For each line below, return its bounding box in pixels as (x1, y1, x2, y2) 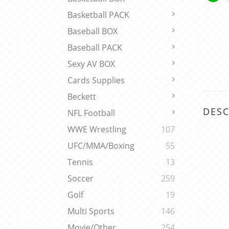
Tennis (67, 156, 93, 168)
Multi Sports (67, 205, 114, 217)
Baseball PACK (67, 42, 122, 54)
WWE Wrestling (67, 124, 126, 135)
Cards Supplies (67, 75, 125, 86)
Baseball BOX (67, 26, 118, 37)
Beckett (67, 91, 96, 103)
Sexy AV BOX (67, 58, 115, 70)
